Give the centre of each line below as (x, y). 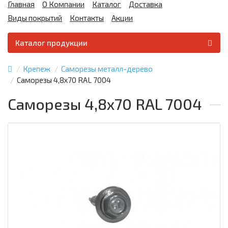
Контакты (87, 18)
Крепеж (37, 69)
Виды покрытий (35, 18)
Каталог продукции (51, 43)
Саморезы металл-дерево (107, 69)
